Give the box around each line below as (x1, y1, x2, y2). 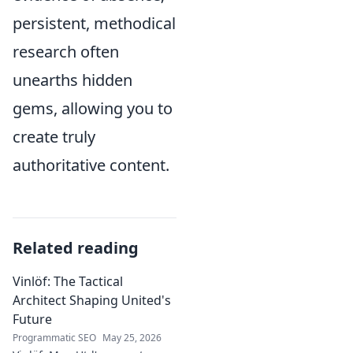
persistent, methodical (13, 13, 176, 34)
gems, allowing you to (13, 98, 173, 119)
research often (13, 41, 119, 62)
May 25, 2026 (102, 331, 162, 344)
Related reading (13, 237, 139, 258)
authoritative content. (13, 154, 169, 176)
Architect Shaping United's (13, 292, 171, 309)
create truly (13, 126, 95, 147)
